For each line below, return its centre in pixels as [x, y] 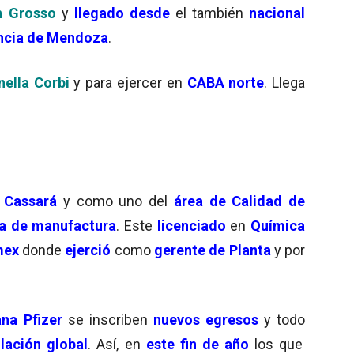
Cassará [31, 201]
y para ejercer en [128, 82]
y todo [284, 319]
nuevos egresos [205, 319]
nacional [277, 13]
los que [278, 344]
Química [278, 225]
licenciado [194, 225]
